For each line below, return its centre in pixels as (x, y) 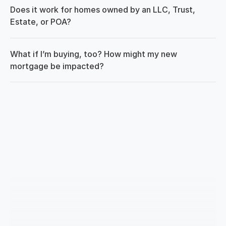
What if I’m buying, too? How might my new (94, 54)
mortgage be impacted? (57, 66)
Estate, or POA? (41, 22)
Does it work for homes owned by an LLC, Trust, (103, 10)
